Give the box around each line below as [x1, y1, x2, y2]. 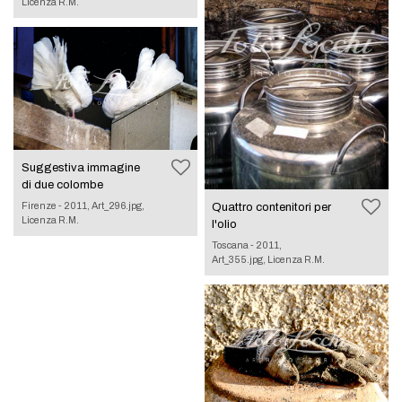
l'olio [212, 217, 238, 231]
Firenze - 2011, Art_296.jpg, [21, 199, 144, 211]
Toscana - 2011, [212, 239, 283, 250]
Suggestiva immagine [21, 161, 140, 174]
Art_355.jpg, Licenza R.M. [212, 253, 326, 265]
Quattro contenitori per [212, 200, 332, 214]
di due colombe [21, 178, 103, 191]
